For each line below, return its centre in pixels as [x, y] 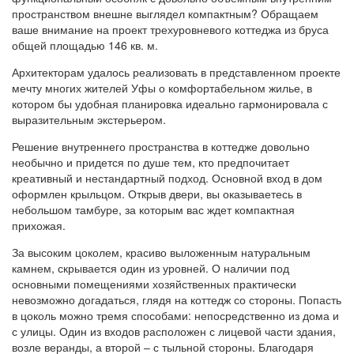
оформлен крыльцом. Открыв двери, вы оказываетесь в [157, 193]
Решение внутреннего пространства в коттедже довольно [161, 146]
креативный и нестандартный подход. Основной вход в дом [167, 177]
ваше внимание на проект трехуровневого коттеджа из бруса [170, 29]
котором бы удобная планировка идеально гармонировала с [170, 103]
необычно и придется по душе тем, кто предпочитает [151, 162]
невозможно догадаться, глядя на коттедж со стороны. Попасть [177, 299]
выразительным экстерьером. [89, 119]
